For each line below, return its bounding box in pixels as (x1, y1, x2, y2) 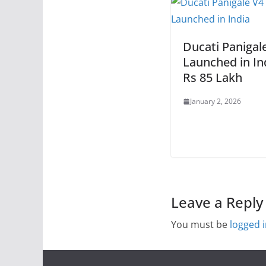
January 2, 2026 (190, 96, 241, 107)
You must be (171, 218, 230, 232)
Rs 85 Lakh (183, 69, 242, 86)
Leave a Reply (171, 192, 263, 213)
